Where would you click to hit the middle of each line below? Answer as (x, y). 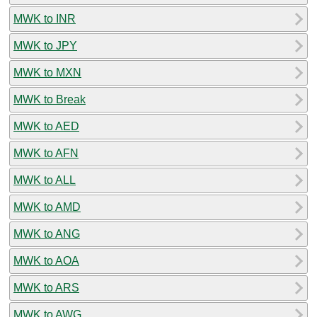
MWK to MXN (47, 72)
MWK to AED (46, 126)
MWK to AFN (46, 153)
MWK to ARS (46, 287)
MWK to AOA (46, 260)
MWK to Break (50, 99)
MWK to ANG (47, 234)
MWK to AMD (47, 207)
